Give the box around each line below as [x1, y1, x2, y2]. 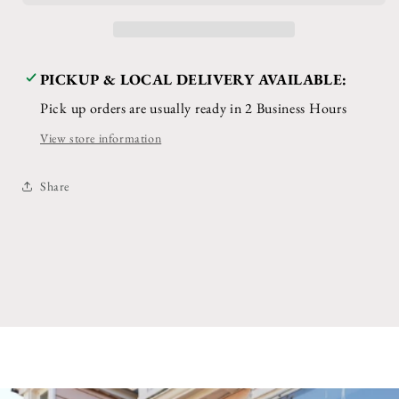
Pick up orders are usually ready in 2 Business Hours [40, 99, 347, 118]
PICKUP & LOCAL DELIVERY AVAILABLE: [40, 69, 347, 89]
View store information [40, 130, 162, 146]
